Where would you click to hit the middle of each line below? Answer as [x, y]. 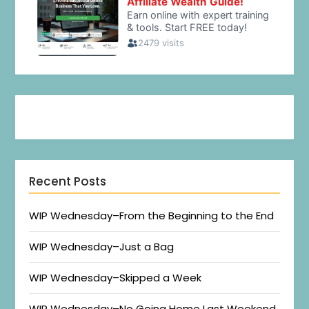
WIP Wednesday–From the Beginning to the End [152, 216]
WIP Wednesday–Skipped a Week [116, 278]
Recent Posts [68, 182]
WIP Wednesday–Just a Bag [102, 247]
